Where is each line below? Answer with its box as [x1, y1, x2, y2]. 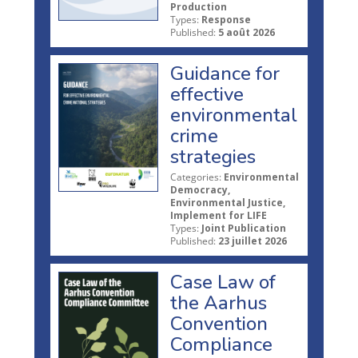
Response [201, 12, 251, 26]
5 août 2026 [218, 25, 275, 39]
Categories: [170, 169, 221, 184]
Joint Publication [201, 221, 286, 235]
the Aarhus [170, 289, 267, 316]
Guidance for [170, 60, 280, 86]
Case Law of [170, 268, 276, 295]
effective [170, 81, 244, 107]
